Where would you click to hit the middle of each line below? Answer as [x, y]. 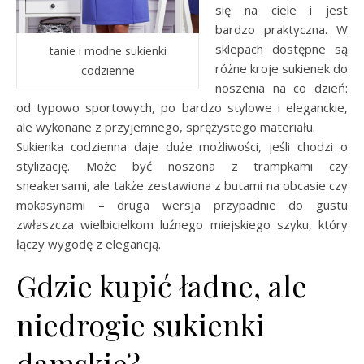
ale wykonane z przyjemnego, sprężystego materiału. [166, 126]
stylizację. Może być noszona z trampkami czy [182, 165]
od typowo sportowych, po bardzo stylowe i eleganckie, [182, 107]
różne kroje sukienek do [282, 68]
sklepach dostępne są [282, 48]
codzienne [108, 70]
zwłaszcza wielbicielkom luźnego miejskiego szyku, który [182, 224]
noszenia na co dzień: [282, 87]
